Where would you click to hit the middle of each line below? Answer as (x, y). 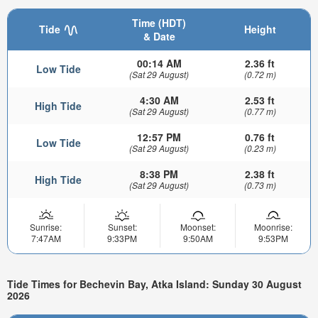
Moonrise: (273, 226)
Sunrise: (46, 226)
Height (260, 29)
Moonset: (198, 226)
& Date (159, 36)
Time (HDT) (159, 22)
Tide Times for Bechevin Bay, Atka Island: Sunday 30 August (154, 284)
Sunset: (122, 226)
